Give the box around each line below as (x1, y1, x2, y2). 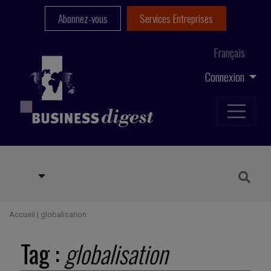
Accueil (9, 210, 35, 220)
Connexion (204, 67, 247, 85)
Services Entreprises (140, 10, 214, 27)
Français (214, 44, 245, 61)
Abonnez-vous (57, 10, 108, 27)
